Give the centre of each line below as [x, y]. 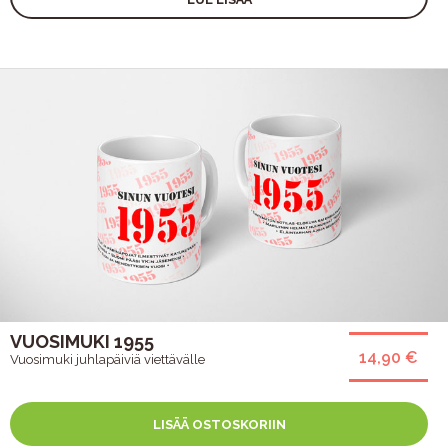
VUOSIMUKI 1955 [82, 341]
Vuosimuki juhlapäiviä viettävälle [107, 359]
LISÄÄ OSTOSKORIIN [219, 424]
